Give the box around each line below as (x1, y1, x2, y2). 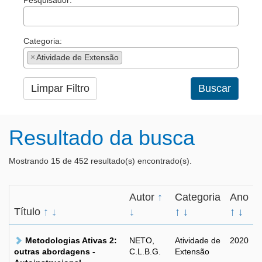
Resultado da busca (9, 126, 195, 150)
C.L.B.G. (129, 247, 161, 256)
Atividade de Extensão (36, 53, 119, 62)
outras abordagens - (14, 247, 95, 256)
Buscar (198, 82, 231, 94)
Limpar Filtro (31, 82, 89, 94)
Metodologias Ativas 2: (25, 236, 117, 245)
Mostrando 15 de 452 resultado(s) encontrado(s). (9, 156, 192, 166)
